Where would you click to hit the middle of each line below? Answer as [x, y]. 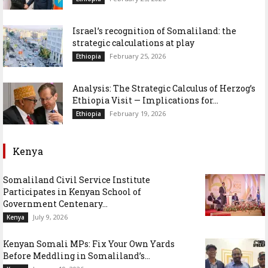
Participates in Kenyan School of [72, 191]
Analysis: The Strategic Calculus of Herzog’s [164, 88]
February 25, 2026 [138, 56]
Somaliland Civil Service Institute [77, 179]
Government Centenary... [55, 203]
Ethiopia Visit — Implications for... [145, 100]
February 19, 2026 [138, 113]
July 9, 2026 [50, 217]
